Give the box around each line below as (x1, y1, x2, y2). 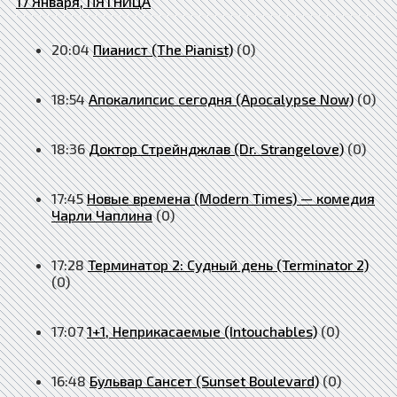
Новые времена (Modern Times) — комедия (87, 189, 375, 206)
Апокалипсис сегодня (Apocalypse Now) (89, 90, 354, 107)
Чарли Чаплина (51, 206, 152, 223)
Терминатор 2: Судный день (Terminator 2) (88, 255, 369, 273)
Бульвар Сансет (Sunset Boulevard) (90, 371, 319, 389)
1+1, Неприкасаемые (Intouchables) (87, 322, 317, 339)
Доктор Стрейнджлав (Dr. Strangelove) (89, 139, 344, 157)
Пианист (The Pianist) (93, 40, 233, 58)
